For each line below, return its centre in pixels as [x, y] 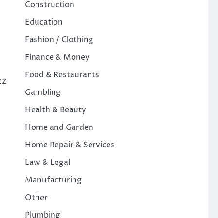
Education [44, 22]
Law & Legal [47, 163]
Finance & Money [57, 57]
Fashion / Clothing [59, 40]
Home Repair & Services [69, 145]
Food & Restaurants [62, 75]
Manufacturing [53, 180]
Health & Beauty [55, 110]
